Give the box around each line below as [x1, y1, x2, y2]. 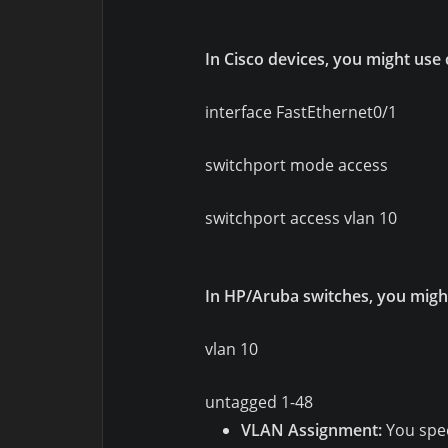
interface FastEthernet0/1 [205, 101, 397, 124]
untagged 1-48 [205, 391, 313, 414]
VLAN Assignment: [241, 419, 382, 442]
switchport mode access [205, 154, 388, 177]
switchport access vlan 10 [205, 207, 397, 230]
